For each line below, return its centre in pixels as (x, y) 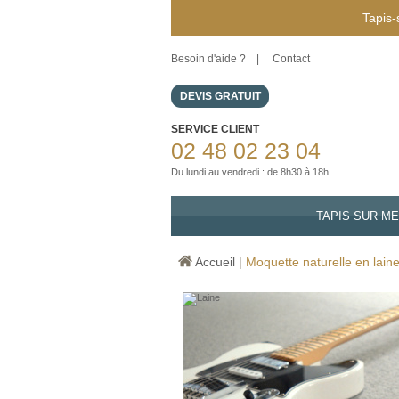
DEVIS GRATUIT (220, 96)
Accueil (215, 262)
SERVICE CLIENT (215, 129)
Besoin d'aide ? (208, 59)
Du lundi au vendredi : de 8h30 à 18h (250, 172)
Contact (291, 59)
